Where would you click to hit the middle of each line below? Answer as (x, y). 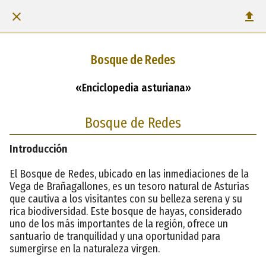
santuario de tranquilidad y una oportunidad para (115, 236)
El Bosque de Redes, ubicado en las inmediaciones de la (129, 174)
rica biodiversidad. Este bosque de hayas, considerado (126, 211)
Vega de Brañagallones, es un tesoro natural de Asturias (129, 186)
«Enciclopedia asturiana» (133, 88)
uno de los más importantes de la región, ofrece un (119, 224)
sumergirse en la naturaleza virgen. (85, 248)
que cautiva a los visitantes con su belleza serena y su (126, 199)
